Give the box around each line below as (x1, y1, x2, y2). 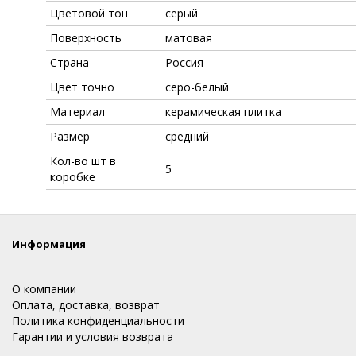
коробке (50, 168, 95, 184)
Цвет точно (50, 79, 114, 95)
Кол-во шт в (50, 153, 116, 168)
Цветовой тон (50, 5, 128, 21)
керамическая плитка (165, 103, 281, 119)
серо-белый (165, 79, 229, 95)
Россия (165, 54, 203, 70)
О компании (12, 281, 76, 296)
